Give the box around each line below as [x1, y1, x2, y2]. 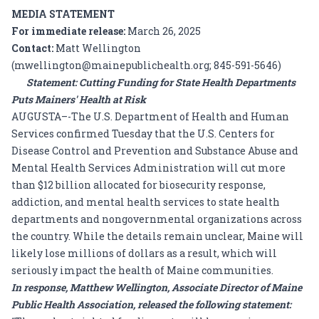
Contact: [11, 41, 53, 55]
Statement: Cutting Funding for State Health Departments [11, 75, 296, 89]
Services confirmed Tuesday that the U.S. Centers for [11, 127, 275, 140]
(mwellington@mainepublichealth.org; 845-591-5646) [11, 58, 283, 72]
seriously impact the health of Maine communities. [11, 263, 273, 277]
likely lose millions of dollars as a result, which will [11, 246, 277, 260]
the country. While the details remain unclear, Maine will [11, 229, 303, 243]
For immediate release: [11, 24, 125, 38]
